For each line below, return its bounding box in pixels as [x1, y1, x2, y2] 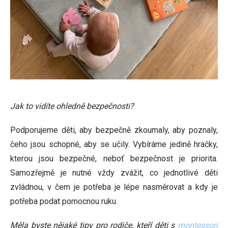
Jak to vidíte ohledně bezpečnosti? [10, 101, 134, 111]
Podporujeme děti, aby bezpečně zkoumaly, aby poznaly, [10, 125, 218, 135]
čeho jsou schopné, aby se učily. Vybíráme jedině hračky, [10, 139, 218, 149]
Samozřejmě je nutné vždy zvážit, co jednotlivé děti [10, 168, 218, 178]
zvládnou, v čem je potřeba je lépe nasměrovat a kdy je [10, 182, 218, 192]
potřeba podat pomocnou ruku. [10, 196, 118, 206]
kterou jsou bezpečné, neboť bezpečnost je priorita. [10, 154, 218, 163]
